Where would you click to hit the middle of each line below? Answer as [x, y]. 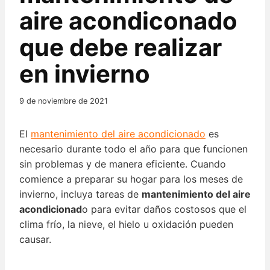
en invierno [85, 74]
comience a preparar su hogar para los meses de [131, 179]
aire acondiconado [128, 21]
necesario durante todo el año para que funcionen [133, 149]
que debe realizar [121, 48]
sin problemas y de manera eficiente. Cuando [123, 164]
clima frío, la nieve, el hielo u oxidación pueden [126, 224]
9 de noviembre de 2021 [64, 101]
